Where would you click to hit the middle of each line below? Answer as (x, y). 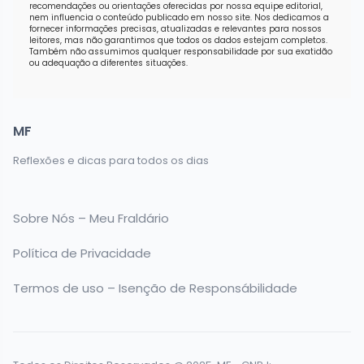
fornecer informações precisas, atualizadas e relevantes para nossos (175, 28)
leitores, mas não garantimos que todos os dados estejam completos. (178, 40)
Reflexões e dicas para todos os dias (111, 160)
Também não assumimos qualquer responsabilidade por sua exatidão (181, 51)
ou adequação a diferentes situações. (108, 63)
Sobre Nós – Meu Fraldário (91, 218)
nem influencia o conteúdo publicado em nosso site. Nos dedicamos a (179, 17)
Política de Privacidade (82, 253)
